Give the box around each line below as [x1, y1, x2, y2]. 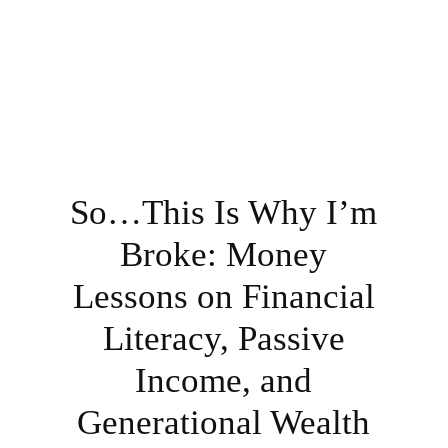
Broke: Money [120, 234, 328, 274]
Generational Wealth [77, 402, 371, 442]
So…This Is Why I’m [70, 192, 378, 232]
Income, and [135, 360, 313, 400]
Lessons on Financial [72, 276, 375, 316]
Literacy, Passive [102, 318, 345, 358]
